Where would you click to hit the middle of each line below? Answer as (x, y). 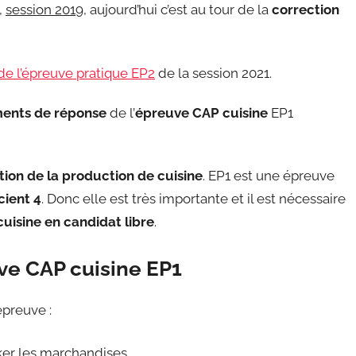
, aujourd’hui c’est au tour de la (178, 10)
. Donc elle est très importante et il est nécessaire (193, 199)
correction (306, 10)
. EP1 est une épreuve (269, 176)
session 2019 (44, 10)
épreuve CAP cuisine (201, 112)
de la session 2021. (213, 73)
